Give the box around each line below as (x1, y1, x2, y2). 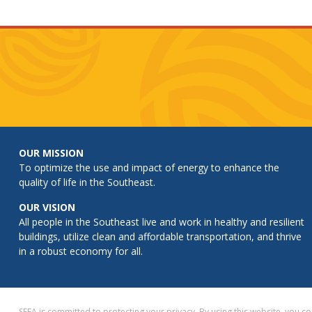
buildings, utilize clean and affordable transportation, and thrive (18, 230, 302, 244)
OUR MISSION (18, 146, 84, 160)
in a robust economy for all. (18, 244, 143, 258)
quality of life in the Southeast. (18, 175, 155, 189)
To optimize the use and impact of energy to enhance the (18, 161, 279, 175)
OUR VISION (18, 201, 75, 214)
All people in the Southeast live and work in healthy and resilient (18, 215, 304, 229)
